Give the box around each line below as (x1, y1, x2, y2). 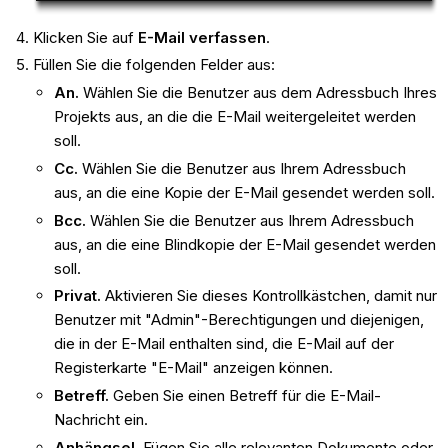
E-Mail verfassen (137, 27, 266, 47)
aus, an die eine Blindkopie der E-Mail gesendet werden (53, 234, 436, 254)
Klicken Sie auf (32, 27, 138, 47)
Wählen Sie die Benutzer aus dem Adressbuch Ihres (82, 83, 437, 103)
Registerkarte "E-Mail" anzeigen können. (53, 358, 337, 378)
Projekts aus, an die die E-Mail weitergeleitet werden (53, 107, 416, 127)
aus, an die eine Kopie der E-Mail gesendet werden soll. (53, 182, 435, 202)
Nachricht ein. (53, 410, 148, 430)
